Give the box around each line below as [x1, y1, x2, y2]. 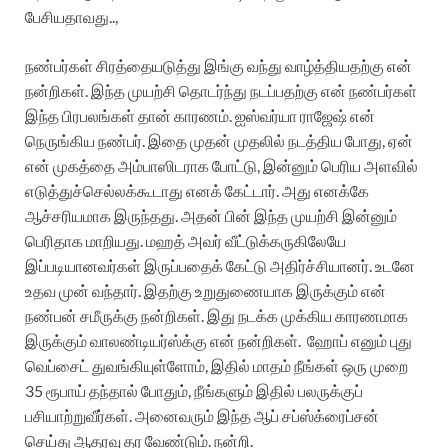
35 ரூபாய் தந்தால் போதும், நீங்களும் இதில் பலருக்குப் [25, 381, 363, 401]
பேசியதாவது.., [25, 7, 121, 27]
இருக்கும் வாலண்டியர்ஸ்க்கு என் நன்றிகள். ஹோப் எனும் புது [25, 331, 412, 351]
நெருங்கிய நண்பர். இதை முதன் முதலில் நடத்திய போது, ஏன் [25, 131, 413, 151]
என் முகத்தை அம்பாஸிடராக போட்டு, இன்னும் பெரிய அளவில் [25, 156, 418, 176]
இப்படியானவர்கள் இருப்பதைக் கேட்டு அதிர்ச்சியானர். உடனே [25, 256, 415, 276]
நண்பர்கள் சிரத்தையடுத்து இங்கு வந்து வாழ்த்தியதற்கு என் [25, 56, 412, 76]
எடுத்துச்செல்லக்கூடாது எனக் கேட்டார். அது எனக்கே [25, 181, 369, 201]
